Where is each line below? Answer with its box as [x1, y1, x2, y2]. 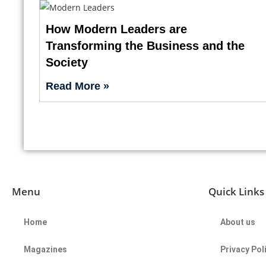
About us [220, 217, 255, 227]
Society [45, 55, 88, 69]
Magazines [24, 244, 67, 254]
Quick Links [208, 184, 264, 198]
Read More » [45, 80, 109, 92]
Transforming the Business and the [45, 39, 245, 52]
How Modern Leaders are [45, 22, 187, 36]
